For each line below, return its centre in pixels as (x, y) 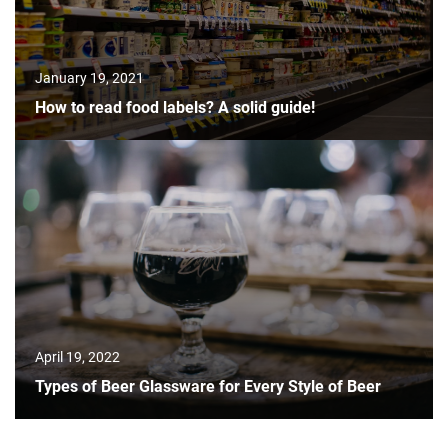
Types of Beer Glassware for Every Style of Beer (208, 387)
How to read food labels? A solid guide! (175, 108)
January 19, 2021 (89, 78)
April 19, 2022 (77, 357)
